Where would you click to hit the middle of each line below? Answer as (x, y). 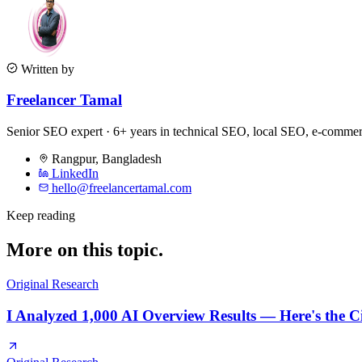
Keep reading (41, 216)
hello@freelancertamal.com (122, 188)
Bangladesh (132, 159)
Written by (46, 69)
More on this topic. (85, 250)
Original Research (53, 284)
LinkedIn (74, 174)
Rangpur (74, 159)
